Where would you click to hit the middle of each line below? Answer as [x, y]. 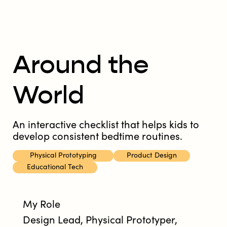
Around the [81, 66]
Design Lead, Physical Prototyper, [100, 220]
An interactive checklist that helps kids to [106, 125]
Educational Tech [55, 167]
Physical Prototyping [63, 156]
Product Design [152, 156]
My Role [42, 204]
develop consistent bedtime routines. [98, 137]
